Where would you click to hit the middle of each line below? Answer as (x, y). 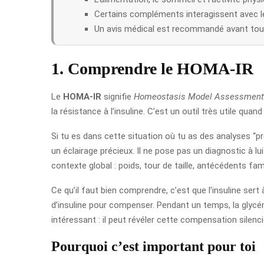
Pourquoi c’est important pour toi (154, 246)
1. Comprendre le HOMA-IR (152, 68)
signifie (118, 96)
